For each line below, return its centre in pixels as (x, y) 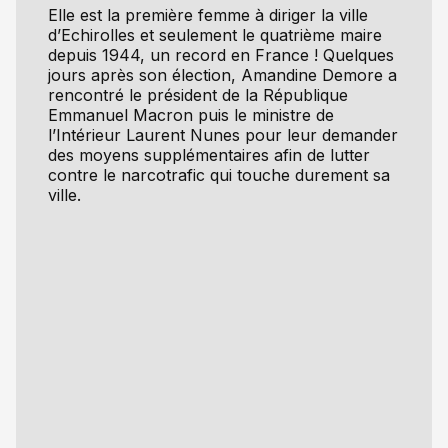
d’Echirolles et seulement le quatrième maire (215, 34)
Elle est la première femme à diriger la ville (208, 14)
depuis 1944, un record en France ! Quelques (221, 54)
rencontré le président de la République (198, 94)
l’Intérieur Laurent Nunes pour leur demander (223, 134)
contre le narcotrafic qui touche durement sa (219, 174)
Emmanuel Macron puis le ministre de (191, 114)
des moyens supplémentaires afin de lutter (209, 154)
